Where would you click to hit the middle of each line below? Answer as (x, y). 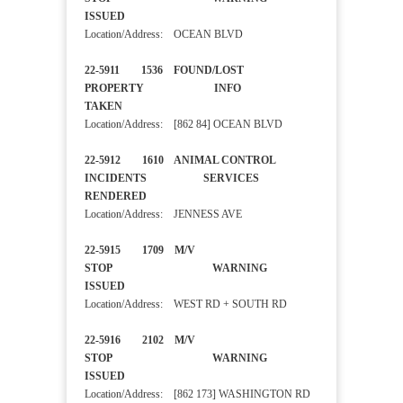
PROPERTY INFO (163, 89)
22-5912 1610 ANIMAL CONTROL (180, 161)
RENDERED (129, 197)
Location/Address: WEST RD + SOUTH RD (186, 304)
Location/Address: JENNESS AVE (163, 215)
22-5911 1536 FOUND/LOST (164, 71)
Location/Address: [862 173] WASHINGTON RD (197, 394)
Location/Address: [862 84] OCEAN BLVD (184, 125)
